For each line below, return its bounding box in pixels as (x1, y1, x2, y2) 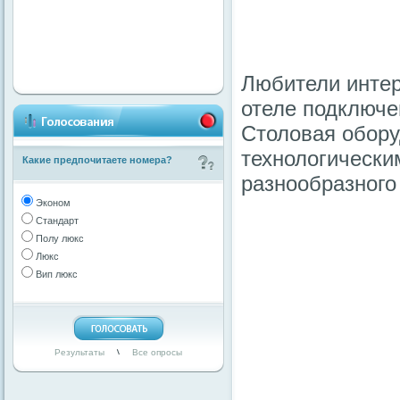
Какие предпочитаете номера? (22, 154, 172, 165)
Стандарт (33, 215, 79, 226)
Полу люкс (33, 233, 84, 244)
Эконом (33, 197, 71, 208)
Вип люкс (33, 269, 78, 279)
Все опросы (132, 347, 182, 357)
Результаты (54, 347, 104, 357)
